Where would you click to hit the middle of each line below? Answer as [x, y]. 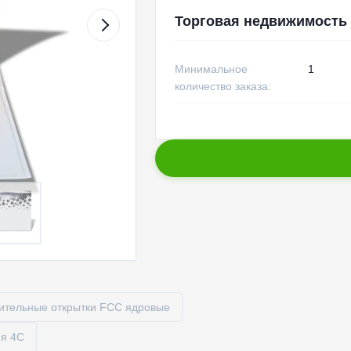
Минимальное [211, 69]
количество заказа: [223, 86]
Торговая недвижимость [261, 21]
